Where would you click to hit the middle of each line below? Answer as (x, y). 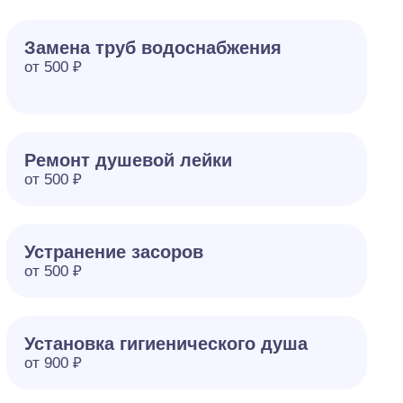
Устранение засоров (113, 252)
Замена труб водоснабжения (152, 48)
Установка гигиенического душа (166, 344)
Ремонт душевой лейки (128, 160)
